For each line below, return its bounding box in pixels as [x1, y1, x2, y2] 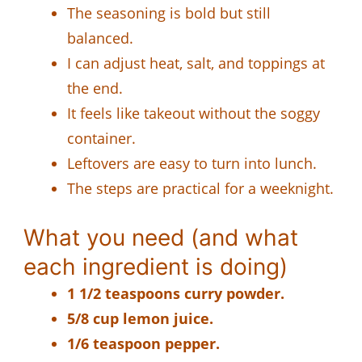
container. [67, 128, 136, 148]
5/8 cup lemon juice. [67, 308, 213, 328]
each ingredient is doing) [23, 252, 288, 280]
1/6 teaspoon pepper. [67, 333, 220, 353]
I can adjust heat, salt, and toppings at [67, 53, 325, 73]
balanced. [67, 27, 133, 48]
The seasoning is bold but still [67, 2, 271, 23]
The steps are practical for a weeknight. [67, 178, 334, 198]
